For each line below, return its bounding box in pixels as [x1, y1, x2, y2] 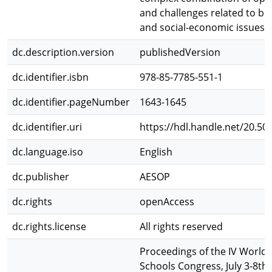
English [140, 145, 172, 158]
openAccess [140, 195, 194, 208]
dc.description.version [12, 46, 114, 59]
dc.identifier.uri [12, 120, 82, 134]
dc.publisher [12, 170, 69, 183]
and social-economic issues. [140, 21, 267, 34]
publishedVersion [140, 46, 220, 59]
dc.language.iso [12, 145, 83, 158]
